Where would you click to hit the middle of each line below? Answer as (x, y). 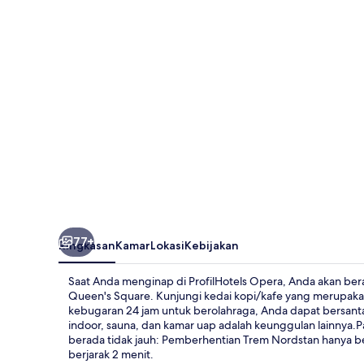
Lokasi (167, 245)
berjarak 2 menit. (111, 354)
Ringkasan (87, 245)
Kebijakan (212, 245)
